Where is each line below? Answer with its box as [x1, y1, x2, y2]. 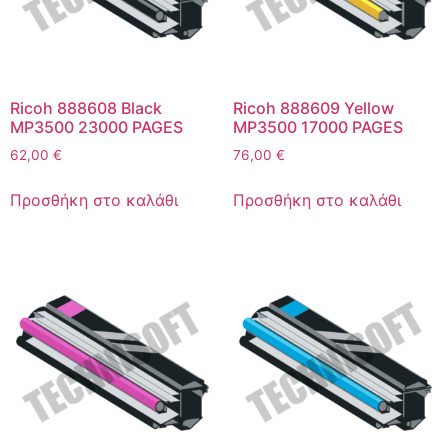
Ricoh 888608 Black [10, 98, 162, 119]
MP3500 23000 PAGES [10, 117, 183, 138]
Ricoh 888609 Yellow [232, 98, 394, 119]
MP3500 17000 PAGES [232, 117, 403, 138]
